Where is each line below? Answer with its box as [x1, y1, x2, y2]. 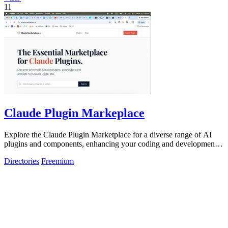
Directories [4, 156, 39, 165]
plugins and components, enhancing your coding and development [4, 139, 217, 148]
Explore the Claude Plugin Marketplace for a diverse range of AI [4, 130, 212, 139]
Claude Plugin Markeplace [4, 106, 145, 120]
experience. [4, 148, 41, 157]
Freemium [41, 156, 74, 165]
